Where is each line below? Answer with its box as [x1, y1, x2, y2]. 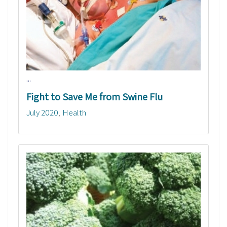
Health [62, 107, 86, 119]
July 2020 [26, 107, 58, 119]
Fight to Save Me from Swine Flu [26, 90, 163, 104]
